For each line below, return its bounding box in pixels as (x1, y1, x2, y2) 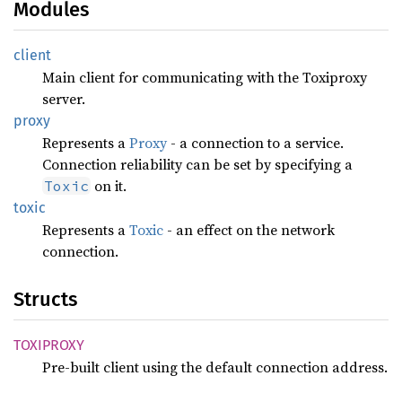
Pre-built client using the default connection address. (42, 357, 388, 377)
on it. (91, 176, 127, 196)
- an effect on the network (163, 220, 335, 240)
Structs (13, 287, 77, 311)
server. (42, 89, 85, 109)
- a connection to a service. (167, 133, 344, 153)
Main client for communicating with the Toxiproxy (42, 67, 367, 87)
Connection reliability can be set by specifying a (42, 154, 353, 174)
